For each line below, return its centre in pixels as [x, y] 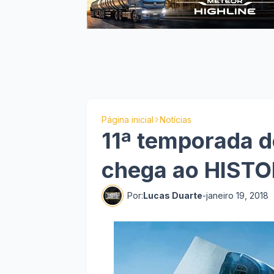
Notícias [176, 120]
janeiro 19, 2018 [237, 195]
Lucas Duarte [173, 195]
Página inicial [128, 120]
